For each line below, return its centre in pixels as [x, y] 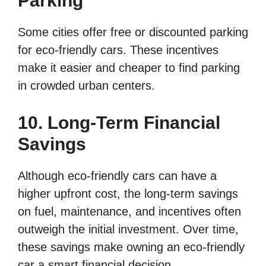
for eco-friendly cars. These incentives [118, 50]
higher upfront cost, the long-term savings [128, 193]
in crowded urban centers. [86, 85]
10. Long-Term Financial [119, 122]
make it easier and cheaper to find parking [129, 67]
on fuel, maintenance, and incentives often [129, 211]
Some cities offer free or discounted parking [133, 32]
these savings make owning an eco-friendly [131, 247]
